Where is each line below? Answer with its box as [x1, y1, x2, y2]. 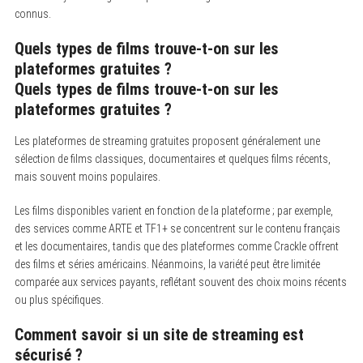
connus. [14, 6, 51, 20]
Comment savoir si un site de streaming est [14, 324, 304, 344]
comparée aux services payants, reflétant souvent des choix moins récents [14, 275, 347, 288]
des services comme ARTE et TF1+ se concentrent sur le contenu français [14, 221, 340, 235]
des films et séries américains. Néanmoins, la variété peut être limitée [14, 257, 320, 271]
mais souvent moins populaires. [14, 169, 160, 183]
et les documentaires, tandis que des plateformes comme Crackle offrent [14, 239, 339, 253]
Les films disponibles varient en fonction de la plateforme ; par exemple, [14, 203, 333, 217]
